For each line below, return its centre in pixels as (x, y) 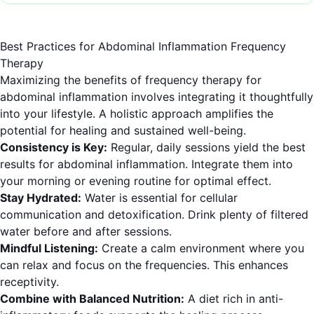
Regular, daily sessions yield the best (206, 148)
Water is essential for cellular (159, 198)
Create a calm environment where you (201, 248)
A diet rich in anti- (234, 299)
